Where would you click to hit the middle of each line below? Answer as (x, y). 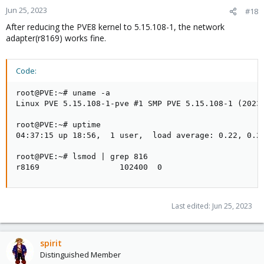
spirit (51, 243)
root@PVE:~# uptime (58, 125)
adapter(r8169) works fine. (56, 38)
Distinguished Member (80, 255)
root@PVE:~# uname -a (63, 93)
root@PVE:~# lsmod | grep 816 (82, 157)
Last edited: (192, 206)
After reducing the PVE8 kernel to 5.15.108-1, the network (115, 27)
